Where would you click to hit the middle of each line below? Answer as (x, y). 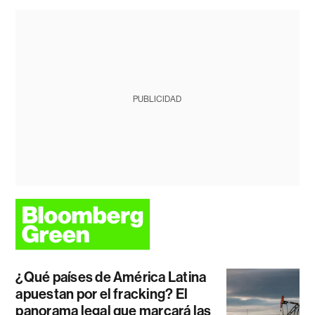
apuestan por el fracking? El (102, 294)
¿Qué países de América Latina (111, 277)
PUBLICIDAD (157, 99)
